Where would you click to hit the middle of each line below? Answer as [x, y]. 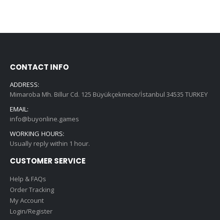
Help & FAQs [28, 179]
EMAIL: [19, 109]
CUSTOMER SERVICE [48, 161]
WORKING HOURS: [37, 133]
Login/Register [31, 211]
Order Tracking [32, 189]
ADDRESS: [25, 84]
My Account [27, 200]
